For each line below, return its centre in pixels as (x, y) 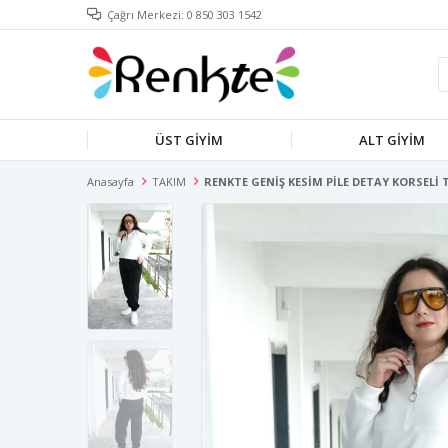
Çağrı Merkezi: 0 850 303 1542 (184, 14)
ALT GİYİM (392, 140)
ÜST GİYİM (189, 140)
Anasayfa (110, 181)
